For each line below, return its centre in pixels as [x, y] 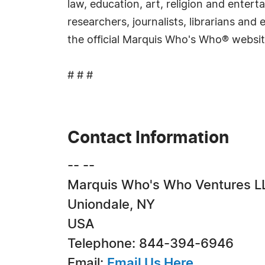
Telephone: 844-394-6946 [151, 244]
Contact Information [148, 138]
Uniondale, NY [111, 205]
